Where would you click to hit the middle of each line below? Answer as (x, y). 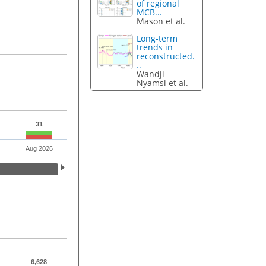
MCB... (150, 12)
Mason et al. (161, 21)
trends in (155, 47)
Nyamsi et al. (163, 83)
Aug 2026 (39, 149)
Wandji (151, 74)
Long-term (157, 39)
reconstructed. (166, 56)
